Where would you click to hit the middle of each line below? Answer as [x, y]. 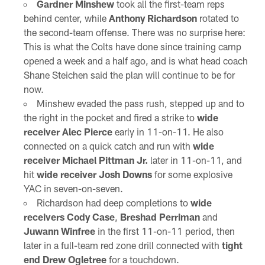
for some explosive [192, 174]
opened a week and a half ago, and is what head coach [135, 61]
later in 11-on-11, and [195, 160]
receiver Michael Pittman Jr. [85, 160]
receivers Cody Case [69, 217]
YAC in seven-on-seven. [73, 189]
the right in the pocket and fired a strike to [110, 118]
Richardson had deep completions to [113, 203]
